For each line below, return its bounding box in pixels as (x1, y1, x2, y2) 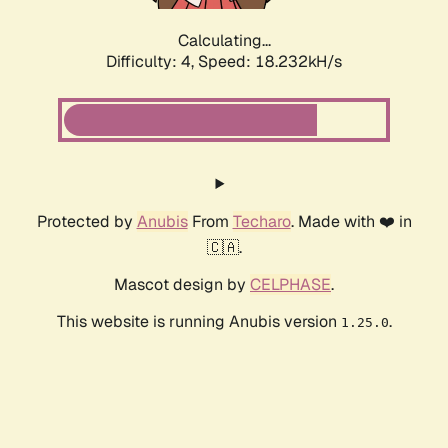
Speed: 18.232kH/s (198, 51, 342, 73)
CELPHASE (250, 274, 331, 296)
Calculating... (177, 30, 271, 52)
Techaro (232, 211, 291, 233)
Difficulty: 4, (106, 51, 198, 73)
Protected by (36, 211, 137, 233)
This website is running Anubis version (56, 311, 341, 333)
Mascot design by (114, 274, 250, 296)
